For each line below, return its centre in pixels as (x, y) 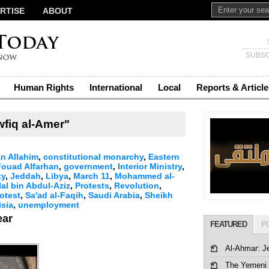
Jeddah (26, 176)
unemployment (49, 205)
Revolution (137, 186)
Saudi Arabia (114, 195)
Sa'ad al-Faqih (54, 195)
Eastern (164, 157)
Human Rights (44, 87)
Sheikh (159, 195)
